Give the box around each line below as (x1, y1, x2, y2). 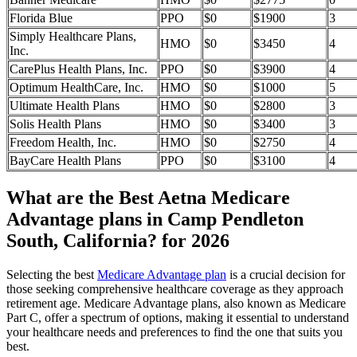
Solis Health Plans (10, 117, 101, 131)
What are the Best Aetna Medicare (6, 186, 290, 208)
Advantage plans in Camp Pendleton (6, 208, 304, 229)
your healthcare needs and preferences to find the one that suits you (6, 324, 343, 339)
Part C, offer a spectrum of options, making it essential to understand (6, 310, 349, 324)
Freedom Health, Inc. (10, 135, 116, 150)
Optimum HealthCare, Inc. (10, 80, 143, 95)
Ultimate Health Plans (10, 99, 120, 113)
